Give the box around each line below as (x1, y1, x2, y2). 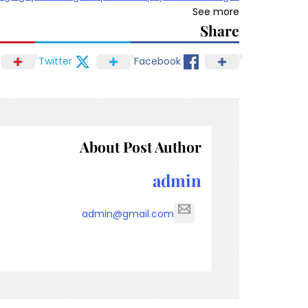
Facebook (134, 54, 181, 69)
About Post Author (79, 136, 201, 156)
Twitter (38, 54, 72, 69)
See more (192, 4, 239, 19)
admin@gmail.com (81, 206, 174, 221)
